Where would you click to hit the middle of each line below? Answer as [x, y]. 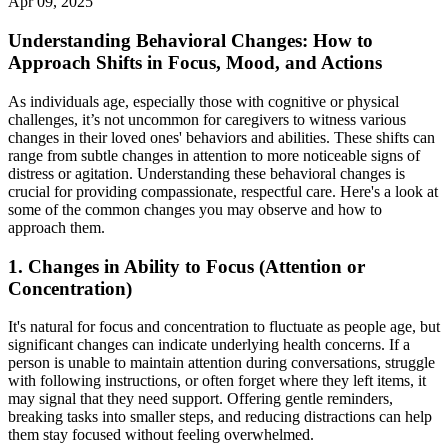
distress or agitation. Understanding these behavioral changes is [206, 173]
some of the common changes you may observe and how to [195, 209]
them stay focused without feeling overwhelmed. [161, 435]
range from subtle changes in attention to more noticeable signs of [214, 155]
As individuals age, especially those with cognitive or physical [203, 101]
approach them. [56, 227]
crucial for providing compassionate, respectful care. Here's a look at [223, 191]
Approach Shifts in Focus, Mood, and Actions [195, 63]
